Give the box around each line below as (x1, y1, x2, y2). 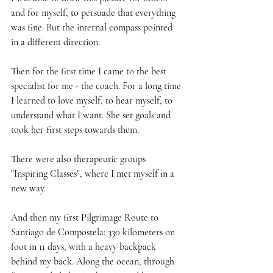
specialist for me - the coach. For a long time (11, 79, 183, 92)
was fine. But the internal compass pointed (11, 21, 175, 34)
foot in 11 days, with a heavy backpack (11, 240, 158, 253)
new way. (11, 182, 46, 194)
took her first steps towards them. (11, 123, 139, 136)
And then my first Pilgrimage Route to (11, 211, 161, 224)
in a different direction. (11, 35, 100, 48)
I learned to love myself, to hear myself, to (11, 94, 175, 107)
